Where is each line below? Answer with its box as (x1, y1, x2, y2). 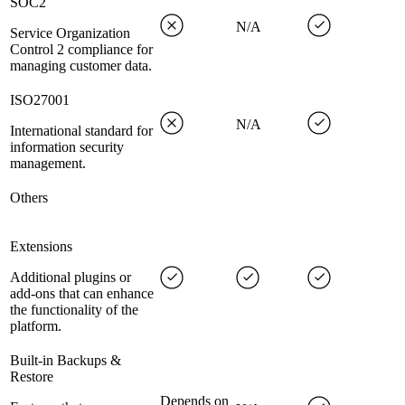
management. (10, 155, 86, 172)
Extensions (10, 239, 72, 255)
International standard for (10, 123, 153, 139)
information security (10, 139, 124, 155)
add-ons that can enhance (10, 286, 154, 302)
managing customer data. (10, 58, 152, 74)
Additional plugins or (10, 269, 131, 286)
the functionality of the (10, 302, 138, 318)
